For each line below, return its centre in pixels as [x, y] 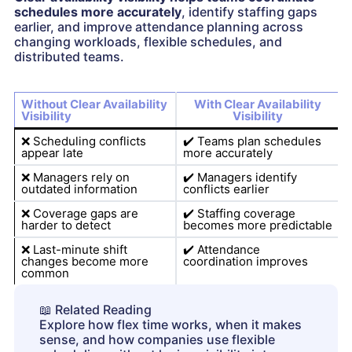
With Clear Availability [257, 104]
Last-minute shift [78, 250]
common [45, 273]
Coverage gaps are [84, 214]
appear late [52, 153]
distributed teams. [69, 57]
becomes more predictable [257, 225]
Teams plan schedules [257, 141]
